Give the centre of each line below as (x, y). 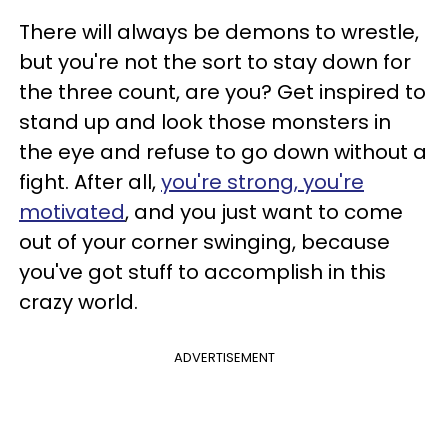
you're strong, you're (262, 181)
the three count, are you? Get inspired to (222, 91)
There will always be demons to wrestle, (219, 31)
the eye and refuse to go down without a (223, 151)
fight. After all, (90, 181)
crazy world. (78, 301)
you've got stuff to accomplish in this (202, 271)
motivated (72, 211)
